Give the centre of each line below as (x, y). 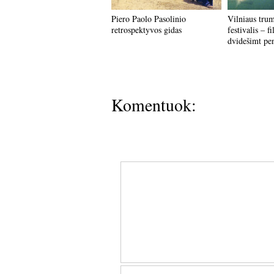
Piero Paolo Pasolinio (148, 19)
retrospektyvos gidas (146, 30)
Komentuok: (154, 105)
